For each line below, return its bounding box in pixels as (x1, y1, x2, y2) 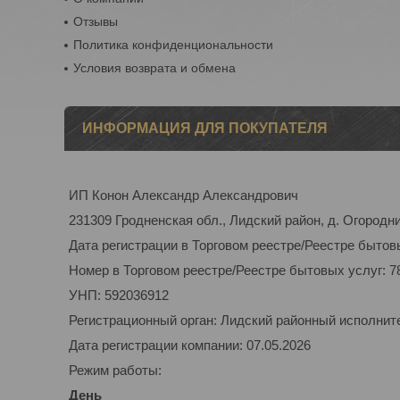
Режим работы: (69, 362, 162, 378)
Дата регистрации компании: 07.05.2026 (69, 337, 311, 353)
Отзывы (73, 14, 119, 29)
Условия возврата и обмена (73, 61, 237, 75)
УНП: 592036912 (69, 287, 169, 303)
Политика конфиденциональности (73, 37, 274, 52)
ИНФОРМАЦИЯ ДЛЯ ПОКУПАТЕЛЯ (82, 121, 328, 136)
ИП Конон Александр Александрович (69, 187, 298, 203)
